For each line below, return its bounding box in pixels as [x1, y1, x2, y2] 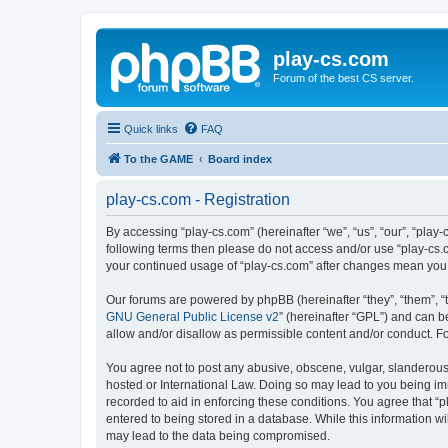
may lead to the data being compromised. [106, 428, 330, 443]
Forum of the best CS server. [273, 72, 414, 84]
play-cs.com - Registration [106, 190, 290, 208]
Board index [208, 152, 272, 165]
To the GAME [124, 152, 193, 165]
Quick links [124, 122, 178, 135]
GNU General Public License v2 [106, 309, 279, 324]
